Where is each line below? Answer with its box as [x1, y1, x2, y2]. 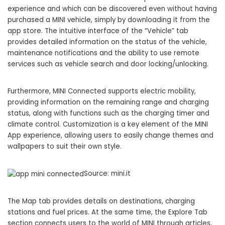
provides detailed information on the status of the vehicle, [8, 37, 207, 47]
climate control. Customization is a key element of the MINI [8, 120, 208, 130]
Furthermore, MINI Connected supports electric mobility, [8, 86, 196, 96]
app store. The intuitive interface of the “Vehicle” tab [8, 26, 188, 36]
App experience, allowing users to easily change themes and [8, 131, 213, 141]
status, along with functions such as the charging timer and [8, 108, 209, 119]
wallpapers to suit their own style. [8, 142, 122, 152]
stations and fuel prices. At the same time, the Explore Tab [8, 207, 207, 217]
